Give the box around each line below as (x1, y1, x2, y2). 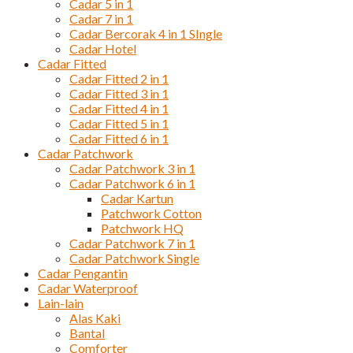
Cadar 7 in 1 (69, 11, 133, 27)
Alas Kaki (69, 310, 121, 326)
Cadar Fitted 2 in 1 (69, 71, 169, 87)
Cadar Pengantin (38, 266, 128, 281)
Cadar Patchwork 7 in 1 (69, 236, 195, 251)
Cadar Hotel (69, 41, 136, 57)
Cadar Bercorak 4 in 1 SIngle (69, 26, 222, 42)
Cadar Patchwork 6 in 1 (69, 176, 195, 191)
